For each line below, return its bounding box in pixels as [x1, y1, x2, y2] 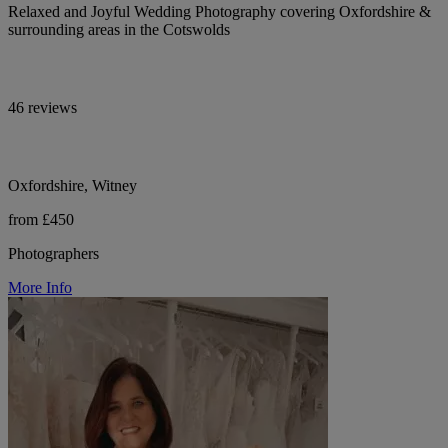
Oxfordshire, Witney [8, 176, 137, 194]
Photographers [8, 244, 99, 262]
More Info [8, 278, 72, 296]
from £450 [8, 210, 74, 228]
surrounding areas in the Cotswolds [8, 20, 230, 38]
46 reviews [8, 98, 77, 116]
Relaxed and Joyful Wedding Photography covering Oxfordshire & [8, 2, 431, 20]
